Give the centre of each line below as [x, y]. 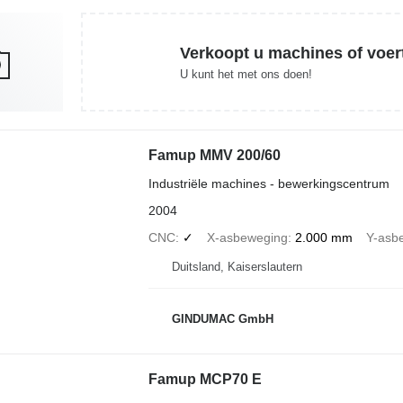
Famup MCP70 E [205, 379]
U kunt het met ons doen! [246, 74]
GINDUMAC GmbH [222, 318]
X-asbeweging [247, 237]
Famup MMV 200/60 [214, 155]
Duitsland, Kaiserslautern [237, 267]
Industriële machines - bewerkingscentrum [269, 184]
